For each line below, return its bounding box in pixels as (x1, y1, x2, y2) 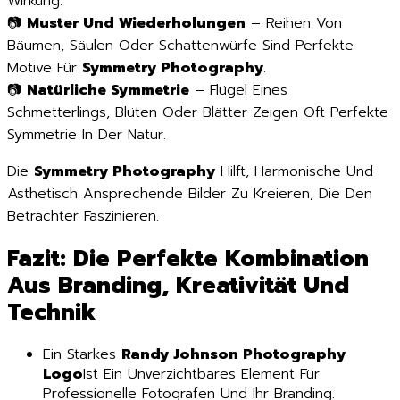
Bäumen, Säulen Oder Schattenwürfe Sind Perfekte (7, 34, 354, 56)
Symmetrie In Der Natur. (7, 123, 166, 146)
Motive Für (7, 56, 82, 79)
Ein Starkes (43, 344, 121, 366)
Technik (7, 296, 96, 330)
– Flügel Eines (189, 79, 287, 101)
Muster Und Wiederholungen (27, 12, 246, 34)
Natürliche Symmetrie (27, 79, 189, 101)
